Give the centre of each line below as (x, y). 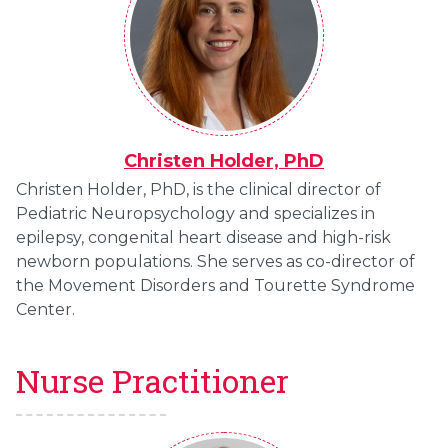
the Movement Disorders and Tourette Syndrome (215, 286)
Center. (45, 310)
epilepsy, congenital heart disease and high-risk (203, 238)
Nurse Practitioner (152, 381)
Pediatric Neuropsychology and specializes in (195, 214)
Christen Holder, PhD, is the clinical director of (198, 190)
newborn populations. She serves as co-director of (215, 262)
